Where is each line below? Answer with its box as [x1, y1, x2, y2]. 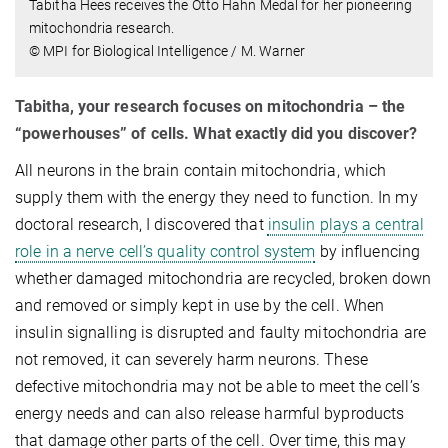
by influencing [315, 241, 421, 261]
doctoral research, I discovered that [15, 214, 268, 234]
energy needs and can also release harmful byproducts [15, 403, 405, 423]
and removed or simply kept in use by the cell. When [15, 295, 385, 315]
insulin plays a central [267, 214, 425, 234]
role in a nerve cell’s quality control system [15, 241, 316, 261]
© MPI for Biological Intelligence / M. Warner [29, 42, 306, 59]
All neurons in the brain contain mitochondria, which [15, 160, 387, 180]
